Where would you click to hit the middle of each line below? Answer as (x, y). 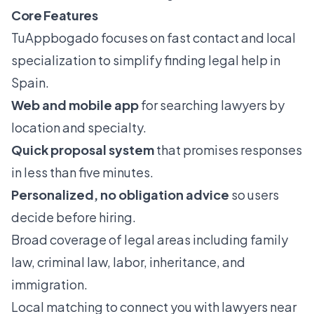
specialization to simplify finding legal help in (146, 60)
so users (254, 195)
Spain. (30, 83)
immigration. (49, 285)
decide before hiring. (74, 217)
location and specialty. (79, 128)
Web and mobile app (75, 105)
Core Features (55, 15)
